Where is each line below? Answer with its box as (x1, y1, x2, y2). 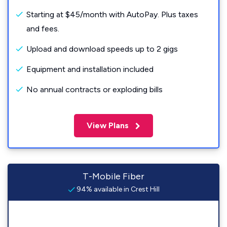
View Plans (87, 121, 131, 130)
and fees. (26, 24, 59, 33)
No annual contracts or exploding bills (26, 85, 163, 94)
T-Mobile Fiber (83, 171, 144, 182)
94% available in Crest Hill (74, 185, 160, 194)
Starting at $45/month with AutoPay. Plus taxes (26, 10, 198, 19)
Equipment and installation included (26, 64, 154, 74)
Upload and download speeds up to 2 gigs (26, 44, 178, 54)
